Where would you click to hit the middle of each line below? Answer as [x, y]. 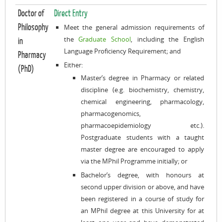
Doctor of [31, 13]
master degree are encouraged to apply [142, 149]
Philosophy [33, 27]
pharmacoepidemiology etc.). [142, 125]
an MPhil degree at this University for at [142, 211]
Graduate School [105, 39]
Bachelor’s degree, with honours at [142, 175]
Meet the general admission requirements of [134, 27]
